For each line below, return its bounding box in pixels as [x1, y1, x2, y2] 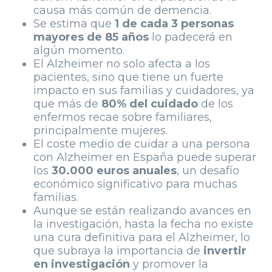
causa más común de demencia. [33, 4, 211, 18]
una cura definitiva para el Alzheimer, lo [33, 231, 250, 245]
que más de [33, 97, 101, 111]
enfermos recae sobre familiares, [33, 110, 212, 124]
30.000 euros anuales [52, 164, 177, 178]
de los [198, 97, 233, 111]
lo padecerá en [149, 30, 233, 44]
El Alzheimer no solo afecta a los [33, 57, 210, 71]
